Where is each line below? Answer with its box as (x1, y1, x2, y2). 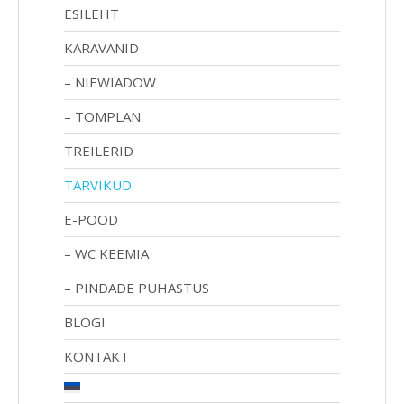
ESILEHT (64, 4, 119, 23)
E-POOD (64, 209, 118, 228)
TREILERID (64, 141, 133, 160)
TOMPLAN (75, 106, 141, 125)
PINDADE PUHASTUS (75, 278, 209, 297)
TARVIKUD (64, 175, 132, 194)
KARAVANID (64, 38, 139, 57)
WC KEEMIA (75, 243, 149, 262)
